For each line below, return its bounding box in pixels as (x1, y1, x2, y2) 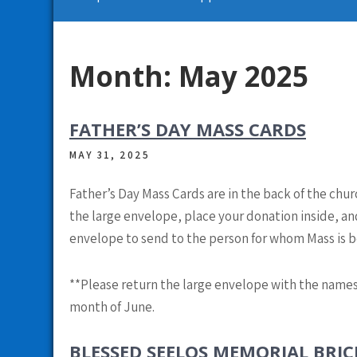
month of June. (69, 298, 155, 316)
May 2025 (178, 57, 308, 95)
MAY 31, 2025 (69, 148, 150, 162)
